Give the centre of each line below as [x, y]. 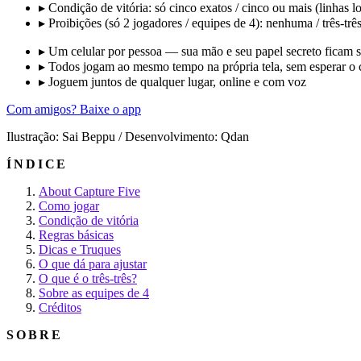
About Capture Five [89, 191]
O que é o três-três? [88, 278]
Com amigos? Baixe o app [74, 109]
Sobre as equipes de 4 [94, 293]
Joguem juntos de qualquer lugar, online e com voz [177, 81]
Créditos [60, 307]
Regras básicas [76, 234]
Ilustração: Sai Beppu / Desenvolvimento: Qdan [128, 136]
